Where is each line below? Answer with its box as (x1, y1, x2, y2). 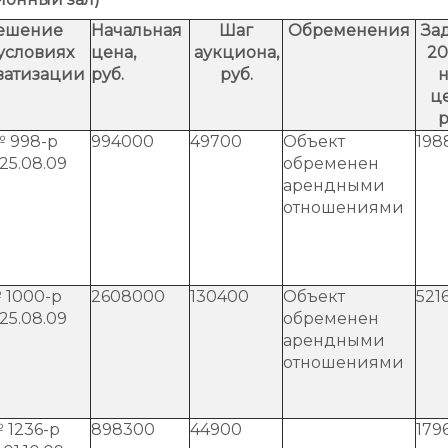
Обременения (288, 20, 410, 40)
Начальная (91, 20, 182, 40)
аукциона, (193, 42, 279, 62)
